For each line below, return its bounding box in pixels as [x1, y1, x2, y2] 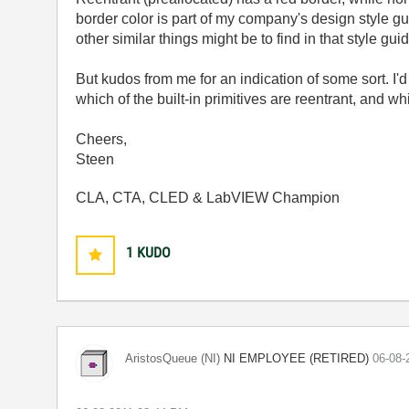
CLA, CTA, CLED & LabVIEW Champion [75, 190, 340, 205]
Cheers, [75, 131, 127, 147]
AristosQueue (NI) [124, 351, 220, 365]
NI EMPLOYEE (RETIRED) [223, 351, 369, 365]
